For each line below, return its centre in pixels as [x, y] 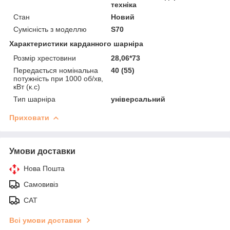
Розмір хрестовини [45, 58]
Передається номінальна [56, 70]
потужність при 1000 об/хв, [58, 78]
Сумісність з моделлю [50, 29]
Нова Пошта [44, 168]
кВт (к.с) [27, 87]
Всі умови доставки [45, 220]
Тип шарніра [34, 99]
